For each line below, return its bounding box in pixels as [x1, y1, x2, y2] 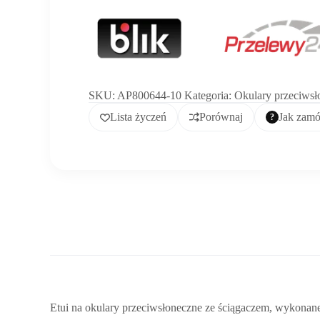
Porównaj [199, 111, 243, 124]
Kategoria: [184, 89, 234, 102]
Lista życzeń [109, 111, 166, 124]
